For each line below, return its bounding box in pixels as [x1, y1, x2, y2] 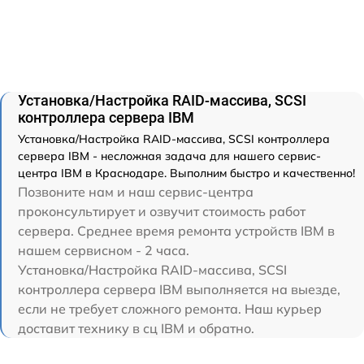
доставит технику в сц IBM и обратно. [18, 320, 254, 337]
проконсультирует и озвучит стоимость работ [18, 203, 305, 220]
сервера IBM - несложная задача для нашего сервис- [18, 149, 321, 164]
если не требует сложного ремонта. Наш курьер [18, 301, 322, 318]
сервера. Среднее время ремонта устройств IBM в [18, 223, 335, 240]
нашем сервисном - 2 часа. [18, 242, 189, 259]
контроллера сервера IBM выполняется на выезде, [18, 281, 340, 298]
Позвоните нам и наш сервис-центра [18, 184, 253, 201]
